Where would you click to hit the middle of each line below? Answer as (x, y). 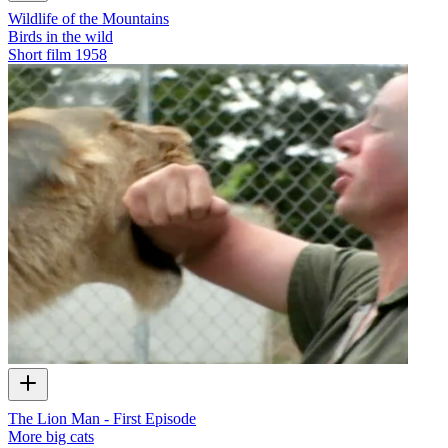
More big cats (51, 436)
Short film (39, 55)
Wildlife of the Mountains (88, 19)
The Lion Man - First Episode (102, 418)
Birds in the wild (60, 37)
